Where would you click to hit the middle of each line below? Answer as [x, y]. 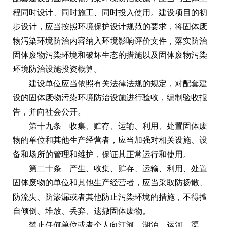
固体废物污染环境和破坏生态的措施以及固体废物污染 [110, 55]
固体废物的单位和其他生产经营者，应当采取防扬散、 [110, 182]
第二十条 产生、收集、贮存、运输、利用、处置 [118, 168]
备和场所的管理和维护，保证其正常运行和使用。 [102, 154]
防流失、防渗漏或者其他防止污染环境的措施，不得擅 [110, 197]
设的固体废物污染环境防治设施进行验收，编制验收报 [110, 97]
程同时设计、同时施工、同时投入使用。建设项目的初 [110, 12]
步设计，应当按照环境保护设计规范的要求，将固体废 [110, 26]
